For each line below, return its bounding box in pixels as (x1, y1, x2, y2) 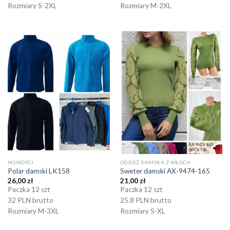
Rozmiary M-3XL (7, 206, 59, 215)
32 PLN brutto (7, 196, 53, 204)
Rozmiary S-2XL (7, 1, 57, 10)
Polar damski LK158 (7, 167, 70, 176)
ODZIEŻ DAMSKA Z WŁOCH (120, 159, 191, 166)
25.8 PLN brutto (120, 196, 171, 204)
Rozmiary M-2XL (120, 1, 171, 10)
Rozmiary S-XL (120, 206, 165, 215)
